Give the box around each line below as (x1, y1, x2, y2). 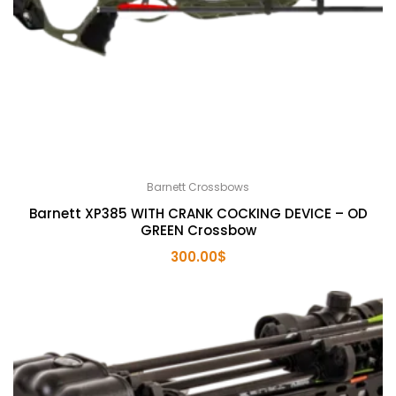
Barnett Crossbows (147, 179, 249, 195)
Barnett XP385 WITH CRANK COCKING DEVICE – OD (28, 204, 368, 224)
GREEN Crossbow (140, 221, 256, 240)
